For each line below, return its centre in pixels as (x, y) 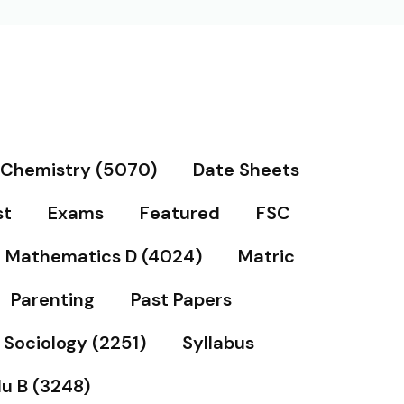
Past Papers (181, 299)
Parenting (53, 299)
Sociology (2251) (74, 343)
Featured (179, 213)
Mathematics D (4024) (103, 256)
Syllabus (218, 343)
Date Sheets (246, 170)
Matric (266, 256)
